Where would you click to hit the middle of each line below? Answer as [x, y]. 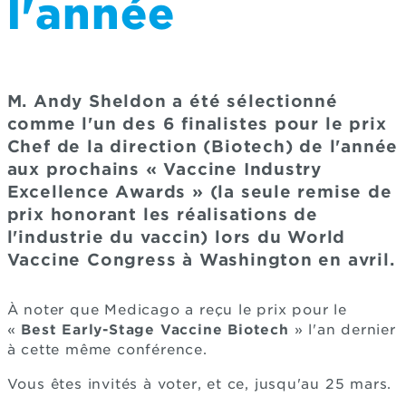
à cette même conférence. [107, 350]
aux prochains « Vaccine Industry [164, 169]
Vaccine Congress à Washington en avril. [201, 260]
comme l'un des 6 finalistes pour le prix [197, 124]
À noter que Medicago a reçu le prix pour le [177, 310]
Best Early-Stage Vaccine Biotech [155, 330]
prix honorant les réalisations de [162, 214]
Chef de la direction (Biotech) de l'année [203, 146]
